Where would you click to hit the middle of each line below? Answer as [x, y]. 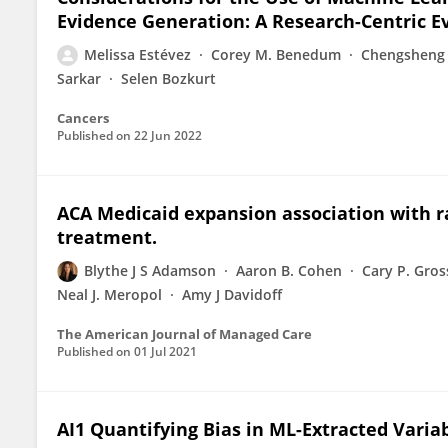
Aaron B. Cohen [289, 270]
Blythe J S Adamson [150, 270]
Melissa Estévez [137, 54]
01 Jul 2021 [165, 351]
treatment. [107, 237]
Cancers [83, 118]
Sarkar [79, 78]
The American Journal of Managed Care [184, 334]
